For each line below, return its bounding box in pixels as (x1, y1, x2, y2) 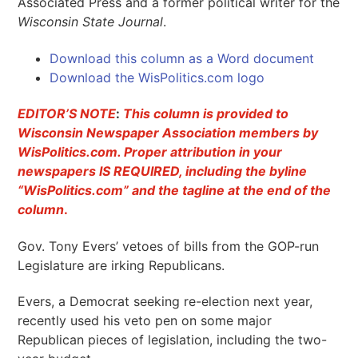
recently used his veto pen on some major (18, 312, 272, 329)
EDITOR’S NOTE (18, 105, 117, 122)
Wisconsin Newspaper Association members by (18, 125, 319, 141)
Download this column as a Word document (50, 50, 315, 66)
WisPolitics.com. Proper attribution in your (18, 144, 283, 161)
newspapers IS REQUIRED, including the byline (18, 163, 308, 180)
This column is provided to (120, 105, 289, 122)
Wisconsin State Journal (18, 14, 164, 30)
